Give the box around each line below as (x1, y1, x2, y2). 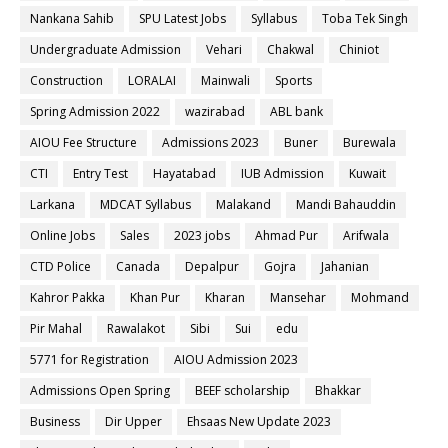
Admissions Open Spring (30, 382, 170, 399)
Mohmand (351, 289, 409, 306)
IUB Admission (241, 165, 324, 182)
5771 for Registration (30, 351, 149, 368)
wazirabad (185, 103, 245, 120)
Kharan (205, 289, 245, 306)
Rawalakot (107, 320, 165, 337)
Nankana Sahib (30, 10, 114, 27)
